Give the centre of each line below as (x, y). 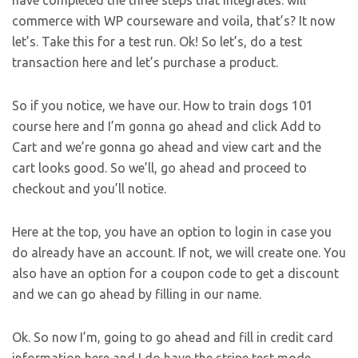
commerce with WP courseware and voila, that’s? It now (173, 21)
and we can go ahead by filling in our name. (137, 294)
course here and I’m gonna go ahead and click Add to (167, 127)
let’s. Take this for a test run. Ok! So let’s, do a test (157, 42)
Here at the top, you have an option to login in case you (172, 232)
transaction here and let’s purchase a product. (145, 63)
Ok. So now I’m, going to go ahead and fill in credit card (173, 338)
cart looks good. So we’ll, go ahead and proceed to (159, 168)
